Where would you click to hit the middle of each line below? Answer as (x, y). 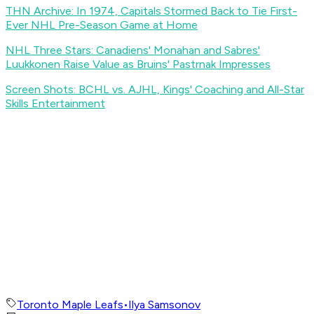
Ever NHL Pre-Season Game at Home (102, 25)
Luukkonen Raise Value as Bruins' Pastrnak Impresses (138, 64)
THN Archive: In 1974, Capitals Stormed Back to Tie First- (151, 11)
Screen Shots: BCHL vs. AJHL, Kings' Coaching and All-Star (155, 90)
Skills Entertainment (55, 104)
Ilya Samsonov (164, 305)
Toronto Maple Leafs (70, 305)
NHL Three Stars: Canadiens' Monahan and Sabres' (133, 50)
